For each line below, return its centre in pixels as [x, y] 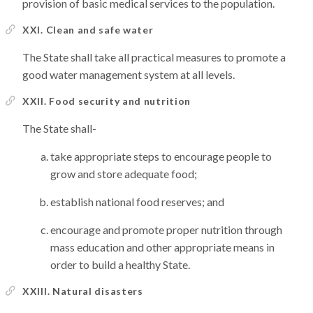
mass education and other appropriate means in [162, 247]
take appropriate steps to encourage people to [161, 156]
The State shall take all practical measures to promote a [154, 57]
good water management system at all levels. [129, 74]
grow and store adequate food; [124, 174]
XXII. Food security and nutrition [107, 101]
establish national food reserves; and [137, 202]
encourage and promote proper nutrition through [166, 230]
